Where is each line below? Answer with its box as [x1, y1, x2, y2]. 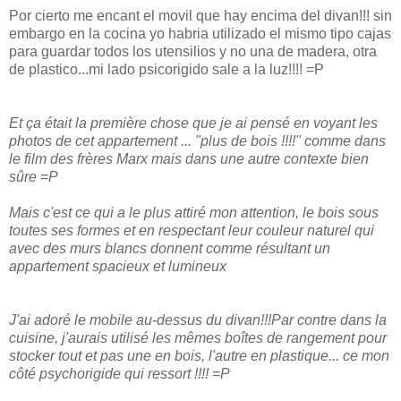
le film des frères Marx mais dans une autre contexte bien [9, 150, 369, 166]
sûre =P [9, 168, 58, 184]
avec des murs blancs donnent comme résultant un [9, 240, 330, 256]
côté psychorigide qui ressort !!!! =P [9, 365, 230, 381]
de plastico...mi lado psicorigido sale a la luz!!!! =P [9, 61, 324, 77]
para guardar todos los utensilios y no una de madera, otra [9, 43, 377, 59]
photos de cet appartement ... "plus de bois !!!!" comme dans [9, 132, 386, 149]
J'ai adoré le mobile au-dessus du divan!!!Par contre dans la [9, 311, 387, 328]
